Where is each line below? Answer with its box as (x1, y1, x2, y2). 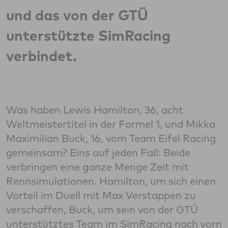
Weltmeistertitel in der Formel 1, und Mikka (6, 118, 215, 131)
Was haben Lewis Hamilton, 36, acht (6, 103, 183, 117)
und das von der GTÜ (6, 6, 148, 24)
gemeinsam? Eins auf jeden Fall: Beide (6, 146, 190, 159)
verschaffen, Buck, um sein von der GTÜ (6, 203, 198, 216)
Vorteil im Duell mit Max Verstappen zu (6, 189, 196, 202)
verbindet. (6, 47, 77, 65)
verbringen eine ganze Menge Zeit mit (6, 160, 189, 174)
